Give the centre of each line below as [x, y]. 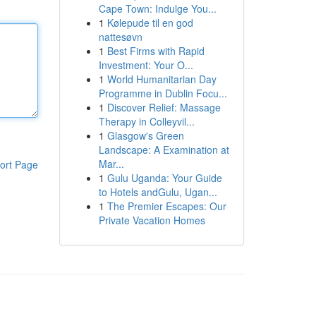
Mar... [111, 164]
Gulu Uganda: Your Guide [164, 178]
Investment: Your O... [146, 65]
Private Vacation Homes [152, 220]
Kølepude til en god [150, 23]
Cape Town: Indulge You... [157, 8]
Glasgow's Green [145, 135]
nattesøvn [120, 37]
